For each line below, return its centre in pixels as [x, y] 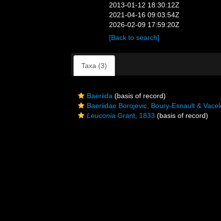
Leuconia [101, 115]
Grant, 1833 [135, 115]
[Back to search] [134, 37]
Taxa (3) [94, 66]
